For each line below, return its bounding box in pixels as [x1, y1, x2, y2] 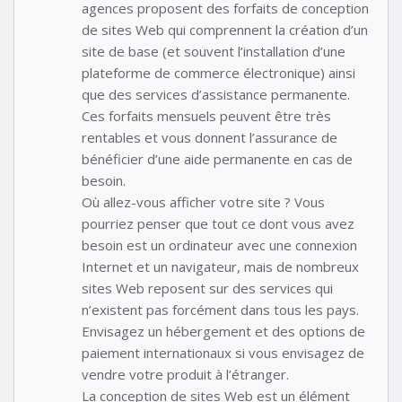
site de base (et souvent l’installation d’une [82, 42, 345, 61]
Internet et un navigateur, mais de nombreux [82, 258, 359, 276]
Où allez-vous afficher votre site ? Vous [82, 193, 325, 212]
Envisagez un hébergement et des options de [82, 322, 365, 341]
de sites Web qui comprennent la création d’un [82, 21, 368, 39]
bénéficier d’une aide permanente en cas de [82, 150, 353, 169]
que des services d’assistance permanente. [82, 85, 350, 104]
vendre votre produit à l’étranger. [82, 365, 289, 384]
